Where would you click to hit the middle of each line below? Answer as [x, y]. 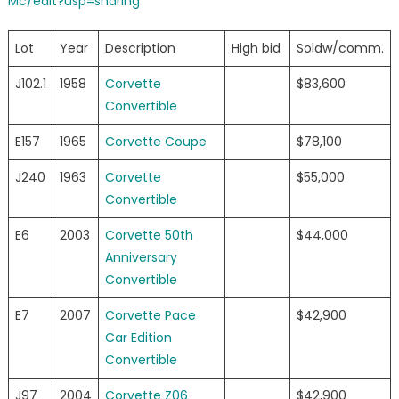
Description [140, 49]
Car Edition [138, 338]
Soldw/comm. [340, 49]
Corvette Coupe [155, 142]
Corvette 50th [149, 236]
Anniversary [141, 258]
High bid [256, 49]
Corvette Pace [150, 316]
